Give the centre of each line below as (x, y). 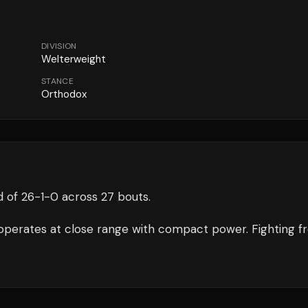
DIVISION (59, 46)
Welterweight (74, 59)
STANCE (57, 81)
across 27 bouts (103, 197)
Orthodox (64, 94)
